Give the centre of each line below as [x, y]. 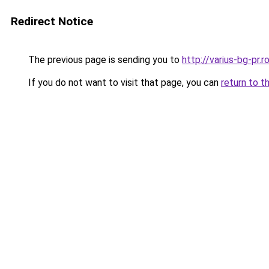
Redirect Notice [52, 21]
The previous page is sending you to [104, 60]
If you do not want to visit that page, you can [123, 83]
